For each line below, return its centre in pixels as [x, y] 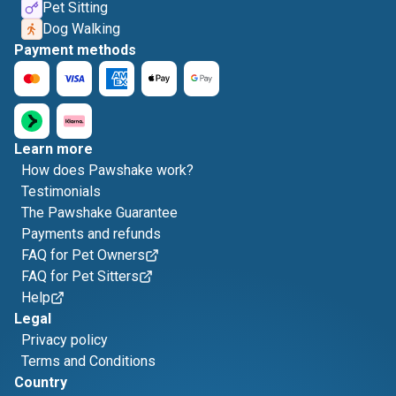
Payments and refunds [91, 234]
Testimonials [61, 191]
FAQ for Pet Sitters [80, 276]
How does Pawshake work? [107, 170]
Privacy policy [65, 340]
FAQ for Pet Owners [83, 255]
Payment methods [75, 50]
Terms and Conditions [88, 361]
